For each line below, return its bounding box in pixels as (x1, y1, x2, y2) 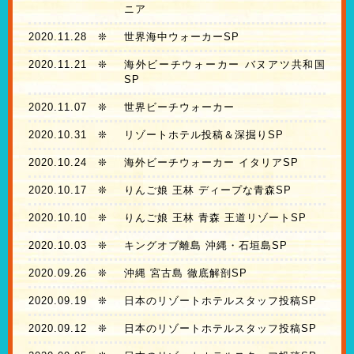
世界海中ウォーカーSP (123, 31, 239, 43)
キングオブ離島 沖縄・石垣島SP (123, 239, 288, 252)
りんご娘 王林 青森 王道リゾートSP (123, 212, 307, 224)
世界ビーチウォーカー (123, 101, 235, 114)
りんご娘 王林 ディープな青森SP (123, 184, 292, 197)
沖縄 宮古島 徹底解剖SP (123, 267, 247, 280)
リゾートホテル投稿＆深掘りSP (123, 129, 284, 141)
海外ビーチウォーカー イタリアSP (123, 156, 299, 169)
